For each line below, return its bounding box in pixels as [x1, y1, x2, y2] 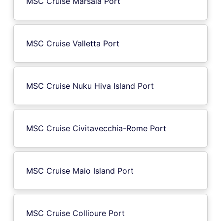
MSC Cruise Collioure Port [26, 208, 125, 218]
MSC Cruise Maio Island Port [26, 165, 134, 176]
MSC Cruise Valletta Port [26, 38, 119, 48]
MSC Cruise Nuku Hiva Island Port [26, 80, 154, 91]
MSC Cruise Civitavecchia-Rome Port [26, 123, 166, 133]
